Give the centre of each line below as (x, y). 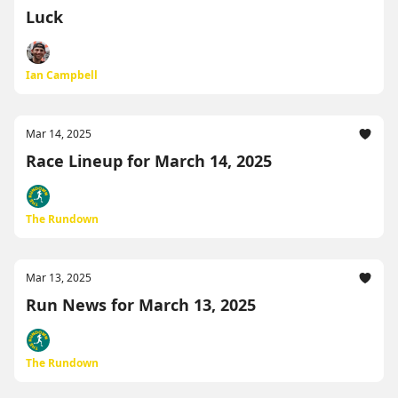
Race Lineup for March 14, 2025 (149, 161)
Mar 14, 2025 (59, 134)
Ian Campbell (62, 75)
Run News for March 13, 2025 (141, 305)
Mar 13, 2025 (59, 278)
